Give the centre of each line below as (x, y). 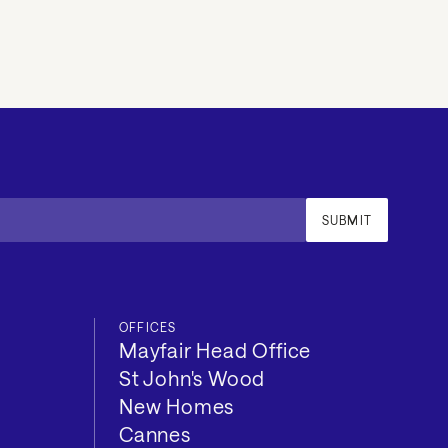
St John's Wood (192, 377)
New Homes (177, 405)
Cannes (155, 433)
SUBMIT (346, 219)
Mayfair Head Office (215, 349)
